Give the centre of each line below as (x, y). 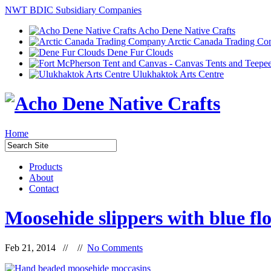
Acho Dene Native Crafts (186, 31)
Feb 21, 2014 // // (46, 247)
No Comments (115, 247)
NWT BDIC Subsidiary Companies (73, 10)
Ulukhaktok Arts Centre (177, 74)
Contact (44, 188)
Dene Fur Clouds (139, 52)
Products (46, 166)
